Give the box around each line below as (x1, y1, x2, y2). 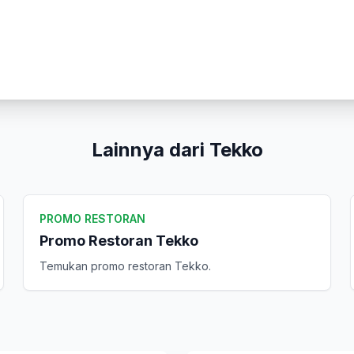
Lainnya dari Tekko (91, 138, 263, 161)
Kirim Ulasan (138, 201, 216, 217)
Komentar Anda (25, 48, 109, 62)
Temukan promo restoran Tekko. (40, 259, 212, 273)
